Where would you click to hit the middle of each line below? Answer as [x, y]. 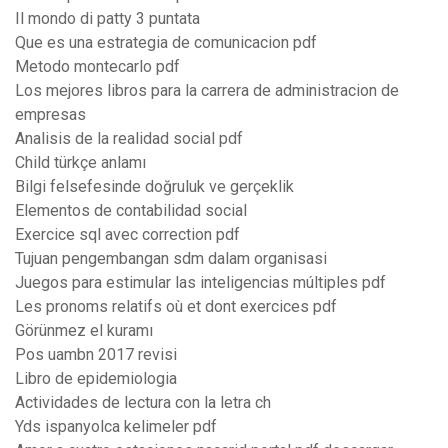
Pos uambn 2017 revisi [96, 355]
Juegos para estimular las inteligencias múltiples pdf [200, 283]
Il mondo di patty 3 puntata [107, 19]
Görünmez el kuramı [84, 331]
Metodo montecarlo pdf [97, 67]
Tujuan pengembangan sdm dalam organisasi [171, 259]
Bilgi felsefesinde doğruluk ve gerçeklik [154, 187]
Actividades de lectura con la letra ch [143, 403]
